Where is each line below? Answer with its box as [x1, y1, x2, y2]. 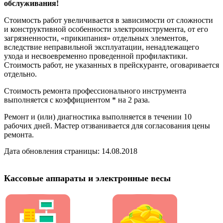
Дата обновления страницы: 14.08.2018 [4, 147, 137, 155]
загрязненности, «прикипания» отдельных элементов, [4, 34, 188, 42]
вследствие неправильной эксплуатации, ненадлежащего [4, 43, 199, 51]
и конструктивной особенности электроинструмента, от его [4, 25, 208, 33]
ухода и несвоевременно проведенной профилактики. [4, 52, 188, 60]
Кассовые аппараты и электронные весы [4, 173, 171, 183]
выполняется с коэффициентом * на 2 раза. [4, 96, 150, 104]
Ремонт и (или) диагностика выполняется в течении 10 [4, 112, 192, 121]
